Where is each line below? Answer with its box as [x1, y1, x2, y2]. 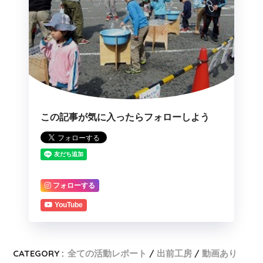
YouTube [55, 201, 83, 210]
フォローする [53, 181, 95, 190]
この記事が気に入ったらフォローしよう [41, 112, 210, 123]
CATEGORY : [13, 248, 65, 259]
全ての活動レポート [68, 248, 147, 259]
